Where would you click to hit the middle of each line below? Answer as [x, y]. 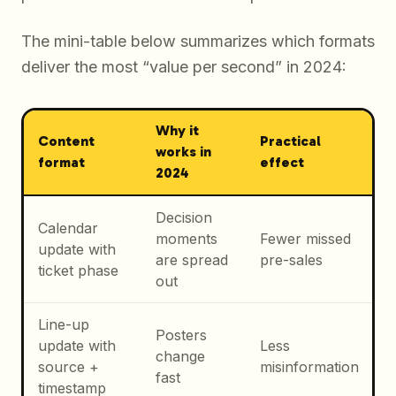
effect [282, 163]
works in [183, 152]
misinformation [309, 367]
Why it [177, 131]
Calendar [68, 228]
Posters [181, 335]
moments [186, 239]
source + [68, 367]
